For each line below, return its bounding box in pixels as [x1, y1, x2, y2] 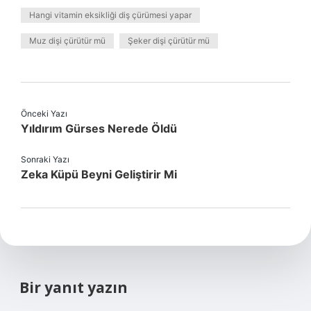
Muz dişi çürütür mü [29, 35, 106, 46]
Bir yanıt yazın [19, 278, 128, 297]
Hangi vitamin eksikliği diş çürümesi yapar [29, 10, 192, 20]
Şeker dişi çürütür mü [128, 35, 210, 46]
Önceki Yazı [21, 108, 67, 119]
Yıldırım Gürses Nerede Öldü [21, 121, 177, 135]
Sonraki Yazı [21, 154, 69, 165]
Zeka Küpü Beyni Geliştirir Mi [21, 167, 177, 181]
